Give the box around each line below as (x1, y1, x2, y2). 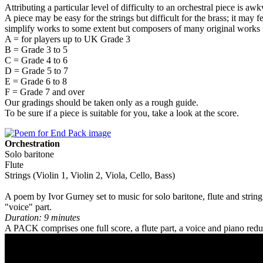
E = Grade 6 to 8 (5, 76, 67, 86)
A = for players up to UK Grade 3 (5, 33, 130, 44)
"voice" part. (5, 201, 52, 212)
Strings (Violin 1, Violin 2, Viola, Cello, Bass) (5, 170, 175, 180)
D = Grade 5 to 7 (5, 65, 68, 76)
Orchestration (5, 138, 60, 149)
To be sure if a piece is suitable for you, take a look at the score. (5, 107, 239, 118)
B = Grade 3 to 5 (5, 44, 68, 55)
